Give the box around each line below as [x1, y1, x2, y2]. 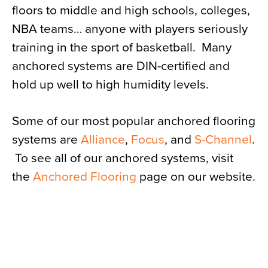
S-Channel [194, 132, 252, 147]
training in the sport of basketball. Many [12, 40, 232, 55]
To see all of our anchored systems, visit [12, 151, 233, 166]
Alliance [81, 132, 125, 147]
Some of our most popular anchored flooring [12, 114, 255, 129]
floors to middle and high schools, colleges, [12, 3, 250, 18]
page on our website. [136, 169, 255, 184]
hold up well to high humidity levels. [12, 77, 209, 92]
